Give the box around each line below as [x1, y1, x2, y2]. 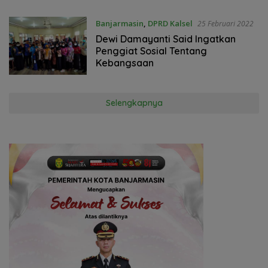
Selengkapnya [105, 97, 163, 108]
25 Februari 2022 [197, 18, 254, 29]
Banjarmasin [95, 17, 144, 29]
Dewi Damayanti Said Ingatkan [95, 32, 236, 45]
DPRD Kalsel [147, 17, 193, 29]
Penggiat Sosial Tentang [95, 44, 207, 57]
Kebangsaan [95, 56, 154, 69]
